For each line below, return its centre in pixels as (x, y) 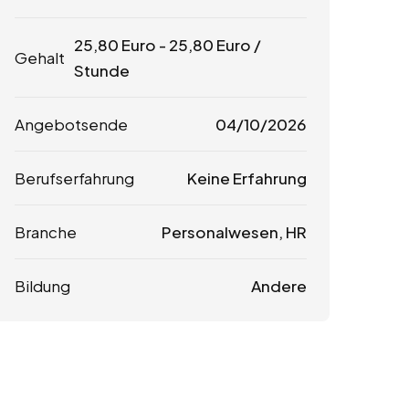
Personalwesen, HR (234, 232)
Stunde (102, 71)
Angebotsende (71, 125)
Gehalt (40, 58)
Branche (46, 232)
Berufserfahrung (74, 178)
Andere (278, 286)
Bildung (42, 286)
